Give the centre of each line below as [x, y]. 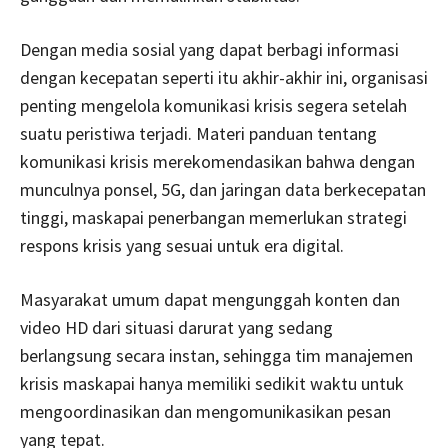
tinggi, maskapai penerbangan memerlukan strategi [213, 217]
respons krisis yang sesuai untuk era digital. [182, 245]
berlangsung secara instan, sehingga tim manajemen [216, 355]
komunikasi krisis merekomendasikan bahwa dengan [217, 161]
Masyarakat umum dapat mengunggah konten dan [210, 299]
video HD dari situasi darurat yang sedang [176, 327]
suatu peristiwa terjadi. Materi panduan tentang [198, 133]
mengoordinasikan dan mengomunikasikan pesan [205, 411]
